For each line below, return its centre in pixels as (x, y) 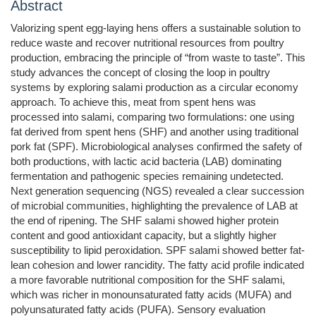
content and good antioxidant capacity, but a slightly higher (144, 236)
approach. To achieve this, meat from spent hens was (133, 102)
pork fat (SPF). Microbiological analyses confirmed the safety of (156, 147)
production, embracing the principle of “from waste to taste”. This (158, 58)
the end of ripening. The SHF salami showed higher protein (145, 221)
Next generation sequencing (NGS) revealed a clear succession (157, 191)
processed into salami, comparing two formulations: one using (152, 117)
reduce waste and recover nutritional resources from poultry (147, 43)
